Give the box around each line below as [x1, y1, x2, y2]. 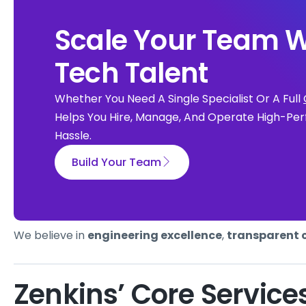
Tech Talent [55, 54, 208, 93]
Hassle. [55, 128, 92, 144]
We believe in [14, 227, 87, 244]
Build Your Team [72, 154, 161, 171]
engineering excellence [87, 227, 222, 244]
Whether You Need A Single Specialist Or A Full [55, 91, 303, 107]
